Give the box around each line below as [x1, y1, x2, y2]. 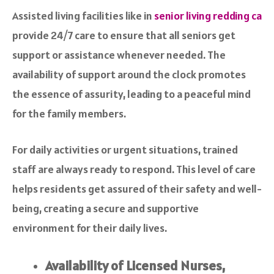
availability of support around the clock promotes [12, 67, 246, 82]
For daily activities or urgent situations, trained [12, 143, 238, 157]
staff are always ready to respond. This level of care [12, 162, 256, 177]
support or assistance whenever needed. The [12, 48, 226, 62]
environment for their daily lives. [12, 221, 167, 235]
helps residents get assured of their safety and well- [12, 182, 262, 196]
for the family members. [12, 106, 128, 121]
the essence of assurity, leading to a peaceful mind [12, 87, 251, 102]
